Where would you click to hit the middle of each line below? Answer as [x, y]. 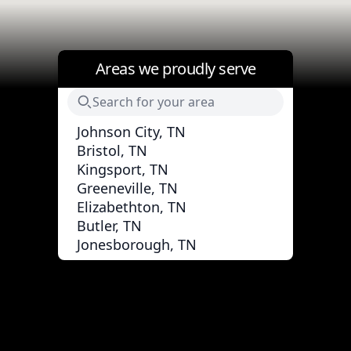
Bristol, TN [112, 150]
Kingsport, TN [123, 169]
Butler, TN [109, 225]
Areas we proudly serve [175, 68]
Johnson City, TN [131, 131]
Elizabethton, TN [132, 206]
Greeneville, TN [127, 188]
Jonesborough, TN [137, 244]
